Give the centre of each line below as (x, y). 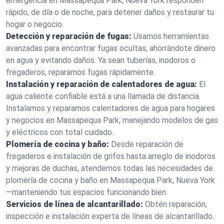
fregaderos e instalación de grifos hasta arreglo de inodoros (111, 156)
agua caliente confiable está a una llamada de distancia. (103, 96)
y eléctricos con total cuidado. (60, 132)
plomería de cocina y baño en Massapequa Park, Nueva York (110, 180)
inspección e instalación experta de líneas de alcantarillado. (110, 216)
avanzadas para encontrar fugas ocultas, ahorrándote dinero (111, 48)
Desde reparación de (147, 144)
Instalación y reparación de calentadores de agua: (101, 84)
